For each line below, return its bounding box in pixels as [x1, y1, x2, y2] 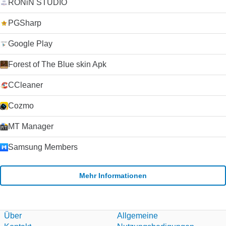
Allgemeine [117, 211, 158, 220]
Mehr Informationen [79, 171, 147, 180]
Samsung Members [8, 143, 78, 151]
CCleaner [8, 81, 43, 89]
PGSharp [8, 19, 41, 27]
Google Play [8, 39, 52, 48]
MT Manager [8, 122, 53, 131]
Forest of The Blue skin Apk [8, 60, 106, 69]
